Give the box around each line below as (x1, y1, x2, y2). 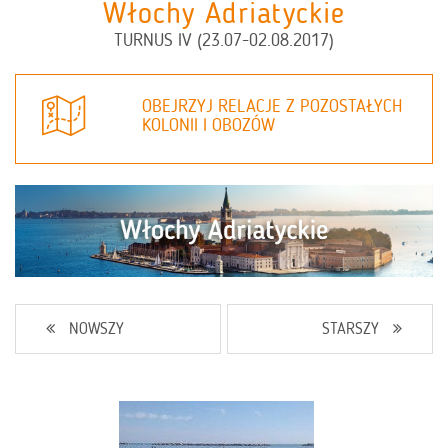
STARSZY (322, 319, 379, 339)
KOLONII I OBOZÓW (141, 114, 275, 136)
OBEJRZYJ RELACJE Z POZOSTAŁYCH (141, 95, 402, 117)
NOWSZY (69, 319, 124, 339)
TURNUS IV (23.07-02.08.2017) (114, 29, 334, 51)
